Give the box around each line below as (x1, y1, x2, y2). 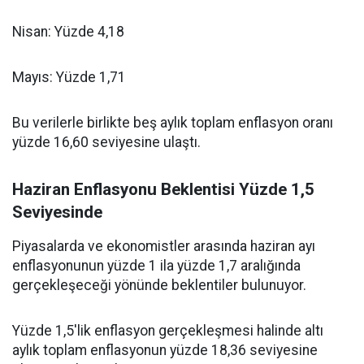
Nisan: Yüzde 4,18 (12, 24, 124, 40)
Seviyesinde (12, 202, 102, 222)
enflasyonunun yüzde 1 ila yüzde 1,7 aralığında (12, 258, 301, 274)
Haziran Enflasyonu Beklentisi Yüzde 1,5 (12, 180, 314, 199)
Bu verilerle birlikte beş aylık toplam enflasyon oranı (12, 115, 333, 131)
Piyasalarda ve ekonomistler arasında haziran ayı (12, 238, 315, 254)
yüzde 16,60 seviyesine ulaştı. (12, 134, 201, 150)
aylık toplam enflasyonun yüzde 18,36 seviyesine (12, 342, 318, 358)
